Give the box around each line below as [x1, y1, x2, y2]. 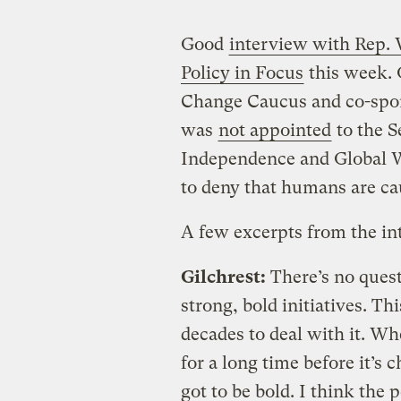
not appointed [218, 119, 331, 141]
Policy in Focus [180, 62, 303, 83]
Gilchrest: [180, 266, 266, 287]
